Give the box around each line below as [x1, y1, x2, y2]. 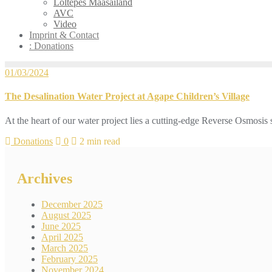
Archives [17, 171, 72, 187]
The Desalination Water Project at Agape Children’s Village [5, 91, 250, 102]
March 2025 [41, 243, 88, 254]
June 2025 [41, 221, 81, 232]
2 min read [77, 135, 120, 146]
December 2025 [41, 199, 103, 210]
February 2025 [41, 254, 98, 265]
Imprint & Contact [29, 30, 99, 40]
